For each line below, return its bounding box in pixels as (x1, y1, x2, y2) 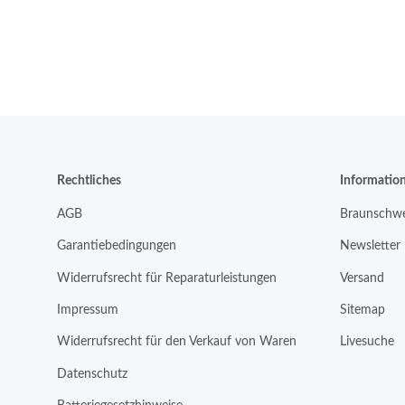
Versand (339, 271, 384, 285)
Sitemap (339, 304, 385, 316)
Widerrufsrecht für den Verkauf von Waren (57, 335, 297, 349)
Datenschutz (57, 367, 127, 381)
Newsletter (339, 240, 400, 253)
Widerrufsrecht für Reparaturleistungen (57, 271, 277, 285)
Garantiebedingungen (57, 240, 176, 253)
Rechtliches (57, 174, 121, 187)
